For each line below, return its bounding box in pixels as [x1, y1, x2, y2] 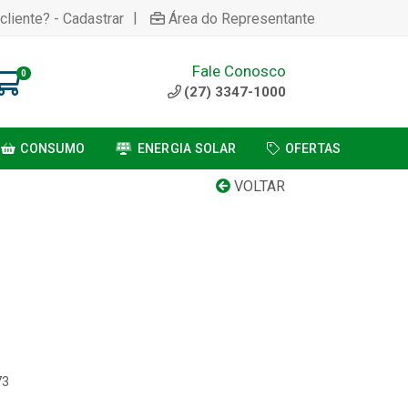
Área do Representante [168, 9, 315, 27]
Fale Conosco [192, 61, 286, 80]
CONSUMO [20, 141, 86, 156]
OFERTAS [284, 141, 342, 156]
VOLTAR [230, 178, 285, 195]
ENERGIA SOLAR [137, 141, 237, 156]
